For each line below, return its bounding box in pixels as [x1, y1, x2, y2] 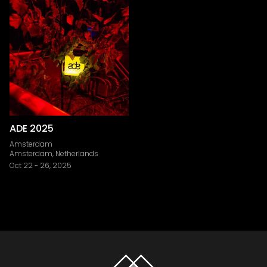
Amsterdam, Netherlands [10, 148, 98, 159]
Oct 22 [10, 160, 33, 170]
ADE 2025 [10, 122, 54, 135]
